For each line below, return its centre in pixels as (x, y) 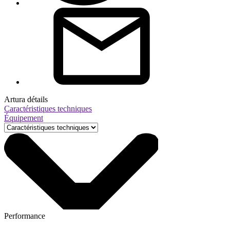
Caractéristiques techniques (48, 109)
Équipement (24, 118)
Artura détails (26, 99)
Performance (25, 216)
